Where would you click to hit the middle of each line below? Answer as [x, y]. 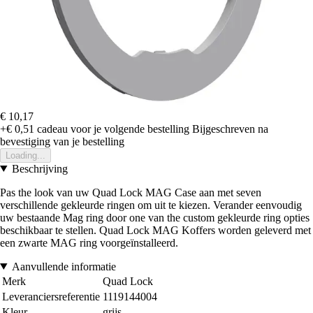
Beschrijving [39, 168]
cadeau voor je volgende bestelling [112, 129]
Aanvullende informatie [64, 266]
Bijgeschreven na [230, 129]
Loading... [26, 155]
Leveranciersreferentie [51, 296]
